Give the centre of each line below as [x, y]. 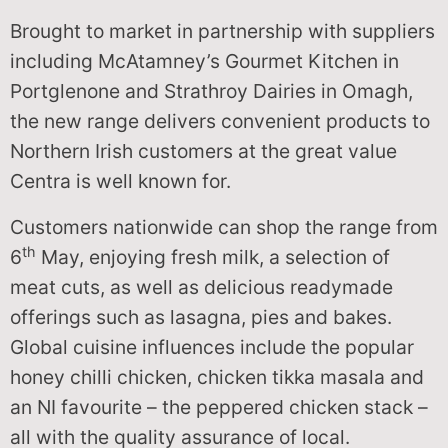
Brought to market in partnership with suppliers [222, 31]
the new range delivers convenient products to [220, 121]
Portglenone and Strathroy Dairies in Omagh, [211, 91]
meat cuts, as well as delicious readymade [201, 287]
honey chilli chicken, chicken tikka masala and [217, 377]
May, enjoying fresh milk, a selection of [213, 257]
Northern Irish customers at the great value [203, 151]
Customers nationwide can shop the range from [224, 227]
